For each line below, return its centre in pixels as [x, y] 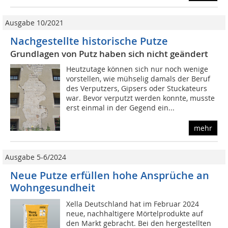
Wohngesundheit [53, 188]
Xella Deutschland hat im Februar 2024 [133, 204]
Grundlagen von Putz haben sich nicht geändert [109, 54]
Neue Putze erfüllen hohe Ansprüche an [110, 176]
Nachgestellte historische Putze [89, 41]
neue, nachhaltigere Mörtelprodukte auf [135, 214]
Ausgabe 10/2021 [34, 23]
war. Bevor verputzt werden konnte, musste [141, 98]
